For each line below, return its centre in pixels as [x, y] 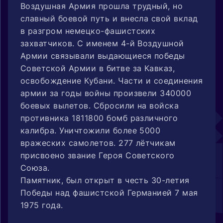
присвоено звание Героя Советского [98, 155]
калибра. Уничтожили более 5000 [91, 130]
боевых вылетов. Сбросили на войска [100, 105]
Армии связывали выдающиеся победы [103, 56]
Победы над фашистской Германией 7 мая [109, 192]
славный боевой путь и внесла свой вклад [109, 18]
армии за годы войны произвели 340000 [106, 93]
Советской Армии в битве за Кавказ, [98, 68]
